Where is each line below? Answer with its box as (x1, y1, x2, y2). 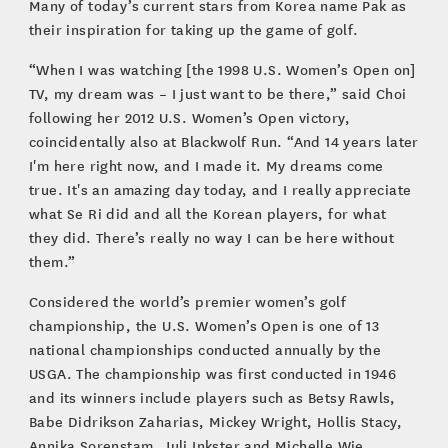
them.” (28, 251, 76, 271)
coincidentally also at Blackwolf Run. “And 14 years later (28, 131, 419, 151)
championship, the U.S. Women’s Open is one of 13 (28, 315, 380, 335)
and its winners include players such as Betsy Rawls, (28, 387, 396, 407)
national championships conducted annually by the (28, 339, 382, 359)
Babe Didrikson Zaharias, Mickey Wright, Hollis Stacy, (28, 411, 403, 431)
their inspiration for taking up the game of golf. (28, 19, 359, 39)
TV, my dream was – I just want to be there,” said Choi (28, 83, 407, 103)
